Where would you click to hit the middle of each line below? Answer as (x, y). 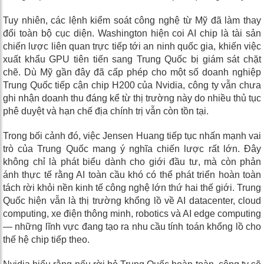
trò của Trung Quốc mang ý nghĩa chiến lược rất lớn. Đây (132, 149)
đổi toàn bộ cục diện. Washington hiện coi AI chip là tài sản (132, 34)
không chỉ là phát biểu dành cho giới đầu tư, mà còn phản (132, 162)
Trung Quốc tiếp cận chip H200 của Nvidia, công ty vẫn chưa (132, 85)
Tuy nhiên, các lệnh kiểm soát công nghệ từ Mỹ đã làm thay (132, 21)
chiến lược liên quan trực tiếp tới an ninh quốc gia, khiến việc (132, 47)
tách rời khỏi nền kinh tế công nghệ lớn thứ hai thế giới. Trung (132, 188)
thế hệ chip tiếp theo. (46, 240)
